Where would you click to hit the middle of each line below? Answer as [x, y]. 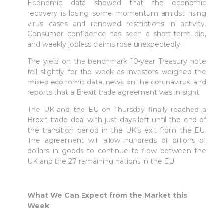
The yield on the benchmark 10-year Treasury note [117, 62]
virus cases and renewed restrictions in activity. [117, 24]
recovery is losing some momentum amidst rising [117, 14]
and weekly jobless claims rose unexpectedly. [105, 44]
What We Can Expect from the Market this [107, 196]
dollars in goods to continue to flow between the [117, 151]
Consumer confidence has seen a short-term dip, [117, 34]
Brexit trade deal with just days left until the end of [117, 120]
